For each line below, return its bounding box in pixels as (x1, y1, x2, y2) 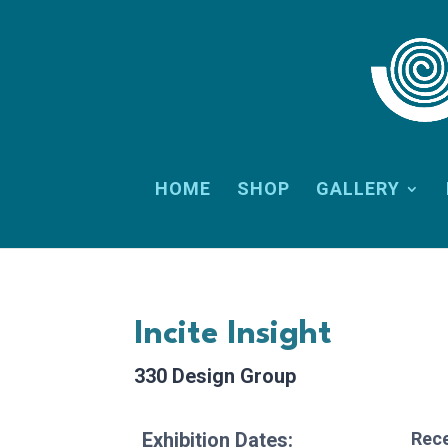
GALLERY (315, 178, 400, 199)
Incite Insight (134, 318, 333, 351)
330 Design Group (134, 364, 297, 388)
